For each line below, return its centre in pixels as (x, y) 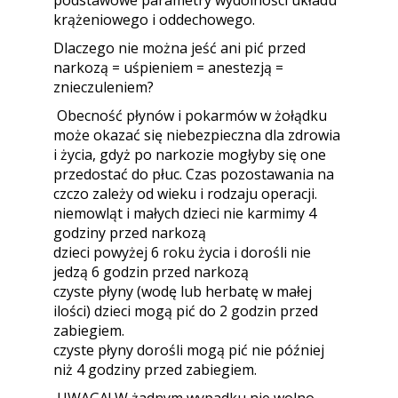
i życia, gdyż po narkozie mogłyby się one (190, 155)
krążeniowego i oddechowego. (154, 20)
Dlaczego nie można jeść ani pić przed (179, 48)
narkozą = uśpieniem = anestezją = (168, 68)
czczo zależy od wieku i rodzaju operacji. (185, 194)
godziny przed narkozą (130, 233)
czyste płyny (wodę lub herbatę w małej (183, 291)
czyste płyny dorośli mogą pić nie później (189, 350)
